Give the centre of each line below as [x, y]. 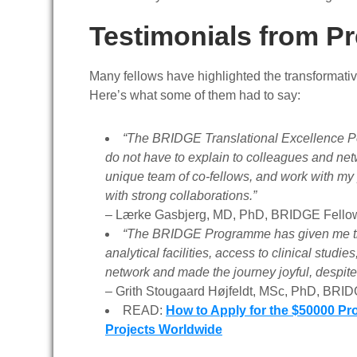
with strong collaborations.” [181, 196]
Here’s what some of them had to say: [195, 95]
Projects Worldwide [164, 330]
